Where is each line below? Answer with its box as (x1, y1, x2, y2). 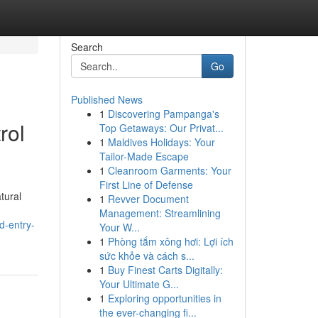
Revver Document (107, 192, 189, 206)
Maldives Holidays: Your (107, 135, 215, 149)
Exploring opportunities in (107, 291, 221, 305)
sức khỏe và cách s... (99, 248, 194, 263)
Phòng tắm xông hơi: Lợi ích (107, 234, 234, 248)
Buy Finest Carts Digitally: (107, 263, 223, 277)
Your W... (99, 220, 140, 234)
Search (70, 40, 103, 54)
